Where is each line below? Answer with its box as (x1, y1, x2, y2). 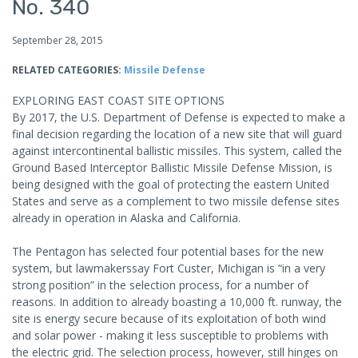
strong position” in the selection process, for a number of (12, 277, 308, 292)
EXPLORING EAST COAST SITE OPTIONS (12, 93, 225, 108)
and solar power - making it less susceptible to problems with (12, 328, 328, 343)
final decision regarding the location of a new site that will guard (12, 126, 342, 141)
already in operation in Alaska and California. (12, 210, 241, 225)
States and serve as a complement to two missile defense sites (12, 193, 340, 209)
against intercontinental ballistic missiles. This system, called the (12, 143, 342, 158)
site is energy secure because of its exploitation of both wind (12, 311, 326, 326)
